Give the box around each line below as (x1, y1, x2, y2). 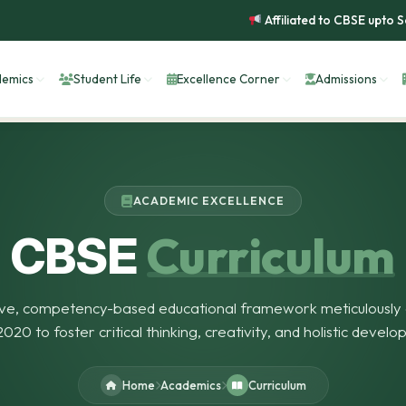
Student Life (73, 70, 141, 87)
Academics (159, 378, 221, 392)
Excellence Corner (177, 70, 280, 87)
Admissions (315, 70, 377, 87)
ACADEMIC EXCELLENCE (133, 194, 285, 208)
